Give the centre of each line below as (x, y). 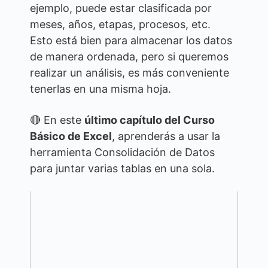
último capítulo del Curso (150, 120)
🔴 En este (57, 120)
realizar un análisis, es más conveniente (130, 73)
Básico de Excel (71, 136)
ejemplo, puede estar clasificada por (121, 8)
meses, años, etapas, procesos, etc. (120, 24)
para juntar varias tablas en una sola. (122, 168)
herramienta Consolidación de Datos (122, 152)
